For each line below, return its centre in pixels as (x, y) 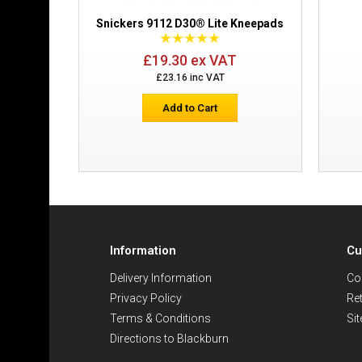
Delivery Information (161, 278)
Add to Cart (190, 108)
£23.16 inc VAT (190, 78)
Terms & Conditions (160, 318)
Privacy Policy (146, 298)
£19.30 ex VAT (190, 60)
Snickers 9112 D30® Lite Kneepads (190, 23)
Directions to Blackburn (169, 339)
